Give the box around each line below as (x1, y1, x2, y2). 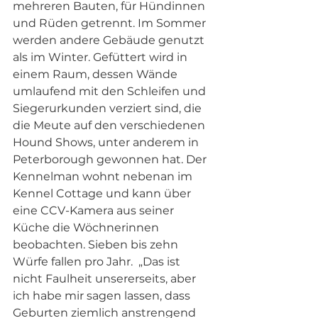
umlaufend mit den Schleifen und (13, 84, 209, 99)
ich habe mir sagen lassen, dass (13, 289, 193, 303)
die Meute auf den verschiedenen (13, 119, 208, 133)
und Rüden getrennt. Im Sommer (13, 16, 209, 31)
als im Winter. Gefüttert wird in (13, 50, 190, 65)
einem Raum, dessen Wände (13, 67, 180, 82)
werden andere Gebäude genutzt (13, 33, 207, 48)
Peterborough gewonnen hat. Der (13, 153, 209, 167)
